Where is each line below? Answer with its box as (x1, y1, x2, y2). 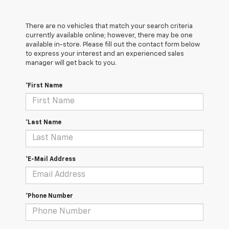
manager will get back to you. (26, 59, 117, 66)
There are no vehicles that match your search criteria (26, 22, 193, 30)
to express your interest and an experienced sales (26, 50, 184, 57)
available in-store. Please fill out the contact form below (26, 41, 200, 48)
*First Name (26, 82, 62, 89)
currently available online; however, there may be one (26, 32, 193, 39)
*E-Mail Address (26, 156, 76, 163)
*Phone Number (26, 193, 73, 199)
